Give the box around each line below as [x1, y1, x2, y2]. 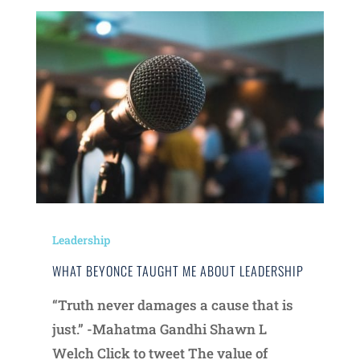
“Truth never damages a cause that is [51, 296, 293, 315]
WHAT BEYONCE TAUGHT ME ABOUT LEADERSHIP [51, 261, 304, 281]
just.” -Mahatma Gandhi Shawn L [51, 320, 267, 339]
